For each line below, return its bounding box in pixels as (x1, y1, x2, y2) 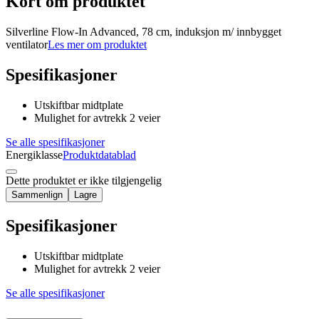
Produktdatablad (63, 148, 136, 161)
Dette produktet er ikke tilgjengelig (6, 174, 162, 187)
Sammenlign (11, 189, 63, 200)
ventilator (6, 38, 48, 51)
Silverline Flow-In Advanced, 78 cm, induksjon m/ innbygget (6, 26, 281, 38)
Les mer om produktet (48, 38, 147, 51)
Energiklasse (6, 148, 63, 161)
